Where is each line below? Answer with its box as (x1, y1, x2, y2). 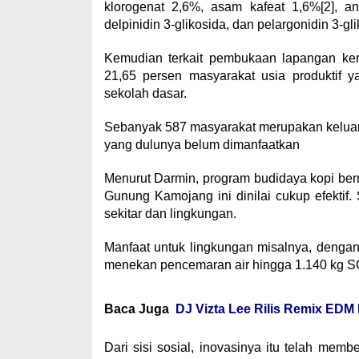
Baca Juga (103, 302, 169, 316)
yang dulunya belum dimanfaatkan (103, 138, 300, 151)
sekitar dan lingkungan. (103, 207, 236, 220)
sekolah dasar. (103, 87, 187, 100)
